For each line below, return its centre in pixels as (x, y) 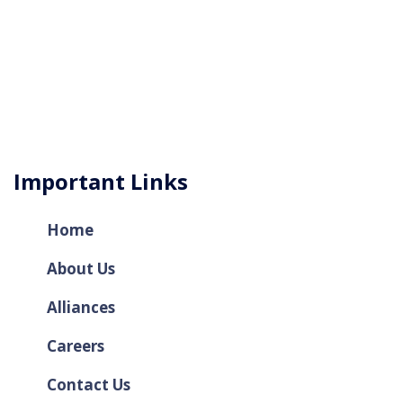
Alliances (81, 307)
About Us (81, 268)
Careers (76, 345)
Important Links (101, 181)
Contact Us (89, 384)
